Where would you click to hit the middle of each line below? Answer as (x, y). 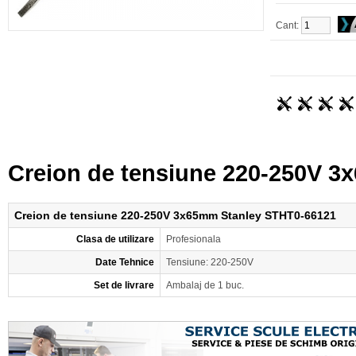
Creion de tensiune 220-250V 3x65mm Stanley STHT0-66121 (175, 215)
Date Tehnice (125, 262)
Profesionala (193, 239)
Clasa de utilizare (115, 239)
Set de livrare (124, 285)
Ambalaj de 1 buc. (205, 285)
